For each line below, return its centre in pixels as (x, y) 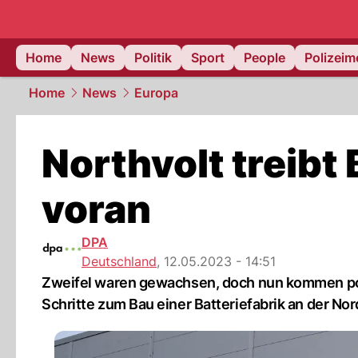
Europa (156, 93)
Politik (153, 58)
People (265, 58)
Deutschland (119, 261)
